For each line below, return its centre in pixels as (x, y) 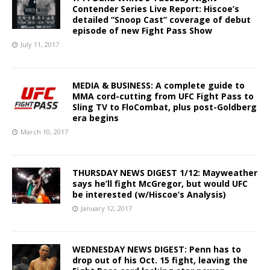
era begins (96, 118)
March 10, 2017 (44, 131)
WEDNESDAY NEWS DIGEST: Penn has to (157, 249)
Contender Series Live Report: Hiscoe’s (156, 8)
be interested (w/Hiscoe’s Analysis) (149, 194)
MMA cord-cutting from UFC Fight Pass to (163, 96)
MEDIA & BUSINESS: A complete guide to (159, 85)
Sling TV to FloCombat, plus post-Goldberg (165, 107)
